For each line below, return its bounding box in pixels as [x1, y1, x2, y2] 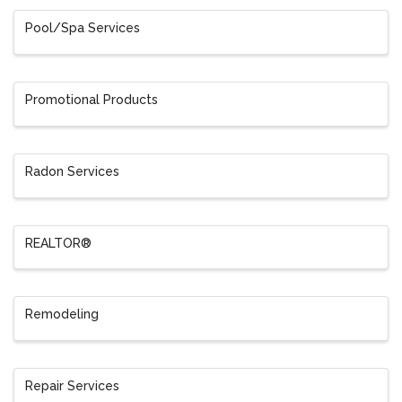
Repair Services [25, 379, 119, 394]
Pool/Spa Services [25, 21, 140, 36]
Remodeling [25, 307, 99, 322]
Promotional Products [25, 92, 158, 108]
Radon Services [25, 163, 119, 179]
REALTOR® [25, 235, 92, 250]
